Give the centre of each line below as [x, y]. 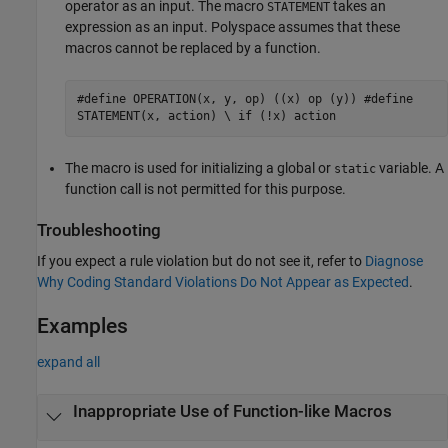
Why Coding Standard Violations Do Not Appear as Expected [223, 281]
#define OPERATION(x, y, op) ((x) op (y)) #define [244, 99]
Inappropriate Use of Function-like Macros [232, 411]
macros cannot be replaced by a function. [193, 47]
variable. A [410, 167]
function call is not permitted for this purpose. [205, 188]
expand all [68, 362]
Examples [82, 325]
